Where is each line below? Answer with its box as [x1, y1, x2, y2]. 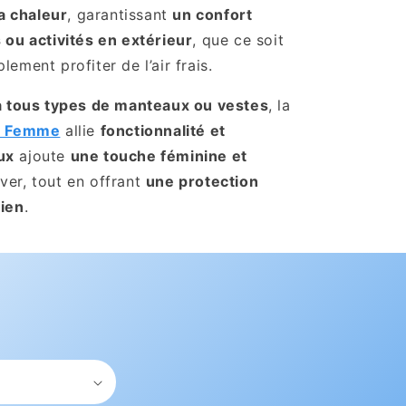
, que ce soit [192, 31, 285, 49]
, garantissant [67, 5, 173, 24]
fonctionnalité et [100, 121, 226, 140]
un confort [172, 5, 253, 24]
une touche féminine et [70, 147, 247, 165]
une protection [145, 172, 259, 190]
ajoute [14, 147, 71, 165]
